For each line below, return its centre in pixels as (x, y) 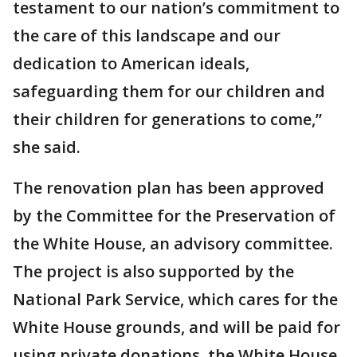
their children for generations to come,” (167, 120)
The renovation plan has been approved (169, 188)
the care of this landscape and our (147, 36)
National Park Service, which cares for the (175, 300)
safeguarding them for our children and (169, 92)
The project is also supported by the (153, 272)
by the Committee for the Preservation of (174, 216)
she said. (47, 147)
